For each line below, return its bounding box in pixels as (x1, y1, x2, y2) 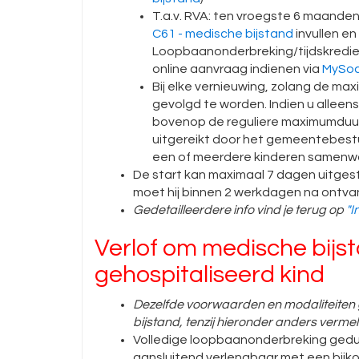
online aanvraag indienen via (152, 63, 322, 75)
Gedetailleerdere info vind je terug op (133, 204, 346, 216)
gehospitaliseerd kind (95, 262, 325, 287)
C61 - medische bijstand (152, 27, 293, 40)
